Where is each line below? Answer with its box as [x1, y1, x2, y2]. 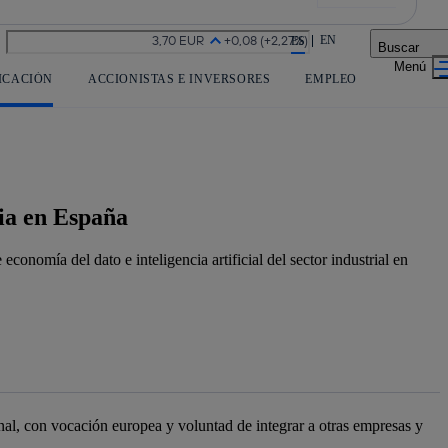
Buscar [378, 40, 423, 55]
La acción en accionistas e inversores [6, 29, 238, 47]
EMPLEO [305, 71, 357, 86]
